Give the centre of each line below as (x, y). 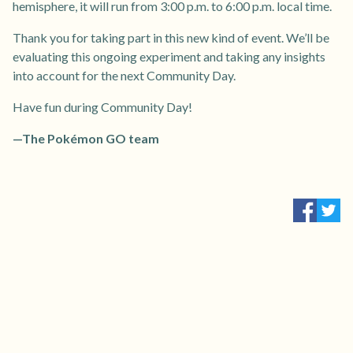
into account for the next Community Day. (124, 75)
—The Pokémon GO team (86, 138)
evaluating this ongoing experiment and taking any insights (169, 56)
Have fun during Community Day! (102, 106)
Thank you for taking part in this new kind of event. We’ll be (171, 37)
